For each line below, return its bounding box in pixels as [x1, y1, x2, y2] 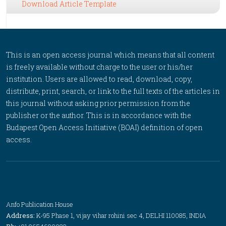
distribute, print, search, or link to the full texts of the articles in [6, 86, 220, 96]
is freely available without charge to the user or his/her [6, 62, 193, 72]
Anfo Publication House [6, 200, 73, 209]
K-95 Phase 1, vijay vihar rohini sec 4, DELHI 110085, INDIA [36, 211, 206, 220]
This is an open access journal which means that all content [6, 50, 214, 60]
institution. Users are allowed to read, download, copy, [6, 74, 192, 84]
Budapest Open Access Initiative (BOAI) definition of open [6, 123, 203, 132]
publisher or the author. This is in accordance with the [6, 110, 191, 120]
